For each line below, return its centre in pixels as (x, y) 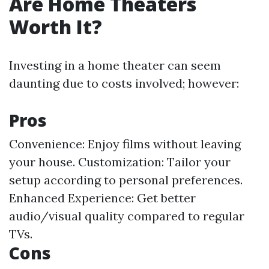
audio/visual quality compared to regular (127, 216)
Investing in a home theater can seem (115, 65)
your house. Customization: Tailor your (120, 162)
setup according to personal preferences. (126, 180)
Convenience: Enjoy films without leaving (125, 144)
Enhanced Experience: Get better (102, 198)
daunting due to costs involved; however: (124, 83)
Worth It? (56, 27)
